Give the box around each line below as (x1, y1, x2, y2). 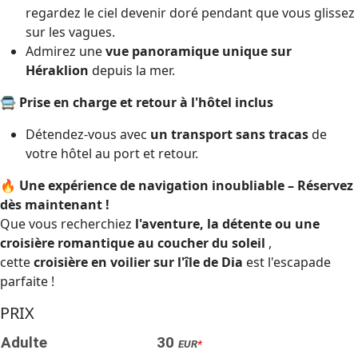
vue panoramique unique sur (105, 42, 292, 60)
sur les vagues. (26, 22, 115, 41)
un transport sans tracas (150, 125, 308, 143)
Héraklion (26, 61, 89, 79)
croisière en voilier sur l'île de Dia (34, 253, 243, 271)
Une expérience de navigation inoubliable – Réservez (19, 176, 353, 194)
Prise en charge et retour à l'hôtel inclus (19, 93, 273, 111)
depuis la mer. (89, 61, 175, 79)
